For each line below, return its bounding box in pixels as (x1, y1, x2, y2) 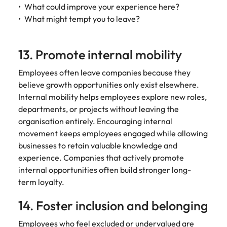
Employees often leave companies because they (18, 67, 191, 78)
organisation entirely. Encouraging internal (18, 116, 172, 126)
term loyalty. (18, 177, 64, 187)
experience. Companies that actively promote (18, 153, 184, 163)
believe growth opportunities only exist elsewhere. (18, 80, 199, 90)
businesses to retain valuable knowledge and (18, 140, 177, 150)
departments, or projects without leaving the (18, 104, 179, 114)
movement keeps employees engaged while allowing (18, 128, 208, 138)
